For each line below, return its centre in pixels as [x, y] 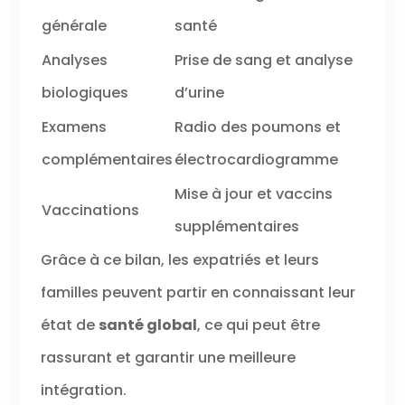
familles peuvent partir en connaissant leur [198, 292]
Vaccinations [90, 210]
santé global [147, 325]
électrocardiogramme [256, 159]
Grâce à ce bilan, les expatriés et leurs [179, 259]
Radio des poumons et [257, 127]
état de [69, 325]
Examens [74, 127]
